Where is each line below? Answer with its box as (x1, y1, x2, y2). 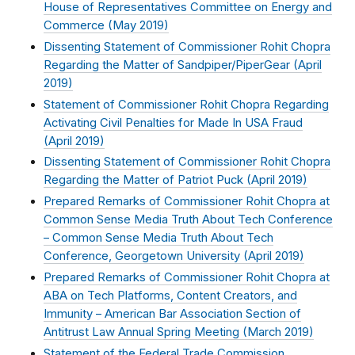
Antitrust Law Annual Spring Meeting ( (44, 324, 247, 339)
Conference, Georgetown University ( (44, 249, 248, 264)
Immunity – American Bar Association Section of (44, 306, 301, 321)
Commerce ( (44, 18, 113, 33)
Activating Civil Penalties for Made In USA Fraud (44, 115, 303, 130)
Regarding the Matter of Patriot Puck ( (44, 173, 251, 188)
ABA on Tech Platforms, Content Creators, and (44, 288, 297, 303)
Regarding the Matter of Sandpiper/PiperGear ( (44, 57, 298, 72)
